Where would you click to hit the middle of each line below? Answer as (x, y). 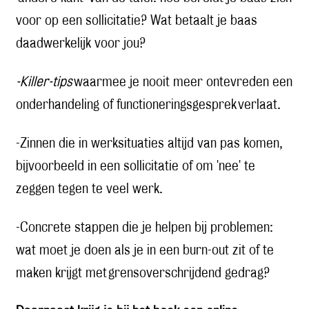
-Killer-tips (44, 82)
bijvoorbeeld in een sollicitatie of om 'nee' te (136, 167)
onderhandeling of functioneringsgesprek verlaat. (148, 105)
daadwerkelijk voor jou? (81, 44)
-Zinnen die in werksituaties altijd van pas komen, (149, 144)
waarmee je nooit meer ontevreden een (182, 82)
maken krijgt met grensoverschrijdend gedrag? (143, 273)
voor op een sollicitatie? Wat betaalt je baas (137, 21)
